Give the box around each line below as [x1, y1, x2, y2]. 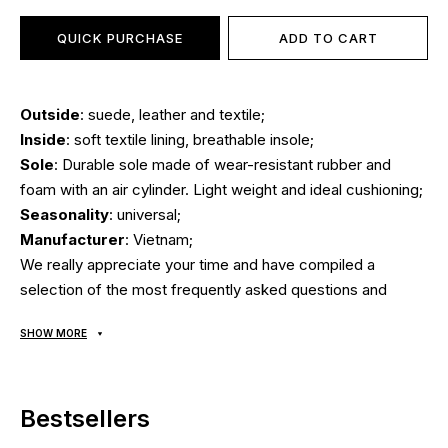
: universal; [109, 205, 181, 224]
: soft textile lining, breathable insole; [66, 130, 314, 149]
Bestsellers [20, 404, 150, 433]
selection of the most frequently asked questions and [20, 280, 387, 299]
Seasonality [20, 205, 109, 224]
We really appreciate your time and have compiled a [20, 255, 375, 274]
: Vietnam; [125, 230, 193, 249]
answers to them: [20, 305, 139, 324]
